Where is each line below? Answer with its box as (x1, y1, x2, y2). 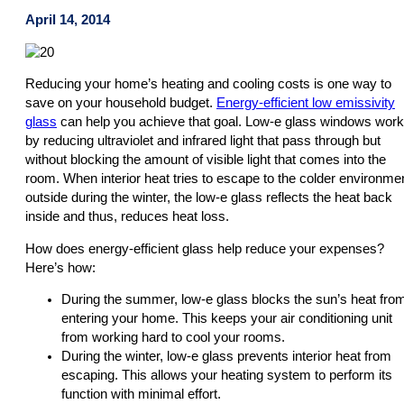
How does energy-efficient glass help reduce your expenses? (25, 241, 384, 256)
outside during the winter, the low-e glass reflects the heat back (25, 190, 392, 206)
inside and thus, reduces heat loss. (25, 209, 229, 225)
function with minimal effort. (61, 387, 221, 402)
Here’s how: (25, 260, 96, 275)
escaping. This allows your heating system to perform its (61, 368, 392, 383)
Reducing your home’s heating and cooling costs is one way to (25, 77, 391, 92)
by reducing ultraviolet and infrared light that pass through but (25, 133, 381, 149)
